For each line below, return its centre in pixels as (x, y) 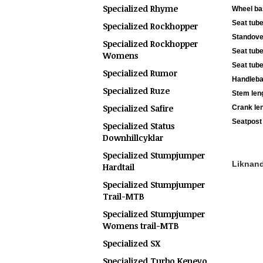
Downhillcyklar (133, 138)
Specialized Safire (138, 108)
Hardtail (119, 167)
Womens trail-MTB (141, 226)
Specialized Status (139, 126)
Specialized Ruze (136, 91)
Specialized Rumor (140, 73)
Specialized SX (131, 243)
